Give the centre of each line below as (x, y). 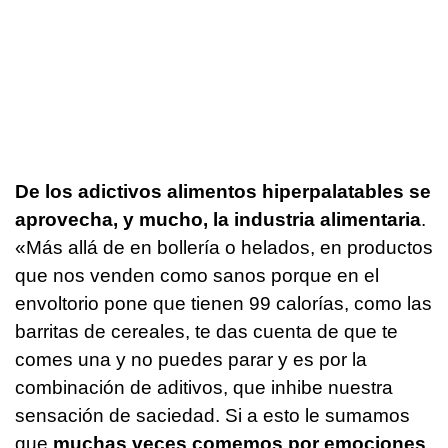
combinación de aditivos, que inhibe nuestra (204, 387)
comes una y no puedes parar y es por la (191, 359)
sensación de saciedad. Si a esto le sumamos (212, 415)
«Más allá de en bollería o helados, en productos (224, 247)
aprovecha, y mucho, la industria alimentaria (218, 219)
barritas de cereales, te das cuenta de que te (206, 331)
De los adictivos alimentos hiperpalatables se (223, 191)
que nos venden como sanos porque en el (197, 275)
